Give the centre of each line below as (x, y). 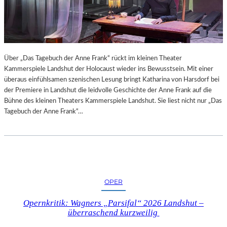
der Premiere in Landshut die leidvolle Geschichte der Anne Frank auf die (108, 90)
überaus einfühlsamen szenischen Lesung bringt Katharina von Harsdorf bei (112, 80)
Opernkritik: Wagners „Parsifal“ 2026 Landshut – (113, 203)
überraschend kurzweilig (113, 212)
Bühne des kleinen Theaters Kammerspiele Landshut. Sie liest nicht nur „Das (113, 101)
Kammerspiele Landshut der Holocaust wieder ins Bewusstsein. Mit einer (109, 69)
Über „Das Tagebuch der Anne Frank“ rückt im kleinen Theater (93, 59)
